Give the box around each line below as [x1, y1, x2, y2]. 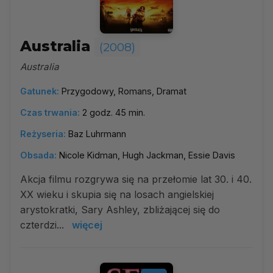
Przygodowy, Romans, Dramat [62, 86, 186, 96]
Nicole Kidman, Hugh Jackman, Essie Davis [59, 150, 235, 160]
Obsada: [20, 150, 57, 160]
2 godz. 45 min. [82, 107, 145, 118]
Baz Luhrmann [68, 129, 126, 139]
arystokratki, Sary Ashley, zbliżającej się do [20, 204, 220, 216]
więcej [72, 219, 102, 231]
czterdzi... [20, 219, 67, 231]
